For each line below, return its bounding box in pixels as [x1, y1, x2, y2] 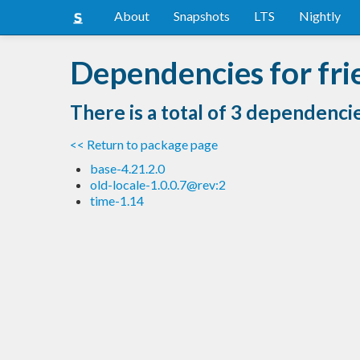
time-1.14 [90, 192, 144, 208]
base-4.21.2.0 [90, 160, 165, 176]
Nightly [299, 8, 341, 23]
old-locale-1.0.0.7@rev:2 [90, 176, 226, 192]
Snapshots [174, 8, 230, 23]
